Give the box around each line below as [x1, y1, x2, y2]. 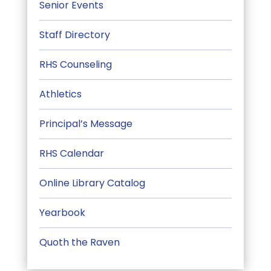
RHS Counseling [39, 57, 112, 71]
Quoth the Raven [39, 235, 120, 249]
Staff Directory [39, 28, 110, 42]
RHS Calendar [39, 146, 104, 160]
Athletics [39, 87, 82, 101]
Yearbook [39, 206, 85, 220]
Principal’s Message [39, 117, 132, 131]
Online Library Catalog [39, 176, 145, 190]
